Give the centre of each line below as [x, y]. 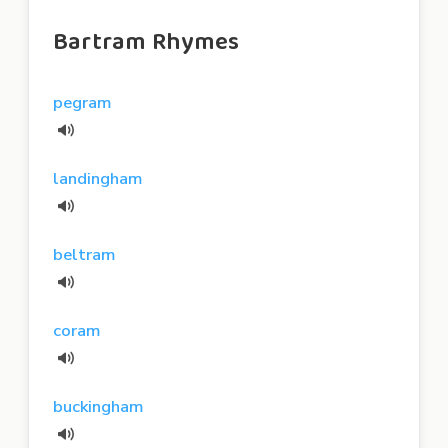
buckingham [98, 406]
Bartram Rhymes [146, 42]
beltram [84, 254]
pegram [82, 102]
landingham [97, 178]
